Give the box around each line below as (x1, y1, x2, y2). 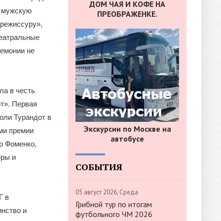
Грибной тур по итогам (75, 199, 152, 209)
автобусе (110, 133, 144, 144)
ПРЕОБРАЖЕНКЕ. (97, 9, 157, 19)
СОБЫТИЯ (75, 160, 122, 173)
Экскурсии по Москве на (83, 123, 171, 134)
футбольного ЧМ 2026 (75, 209, 152, 219)
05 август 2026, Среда (75, 187, 138, 196)
